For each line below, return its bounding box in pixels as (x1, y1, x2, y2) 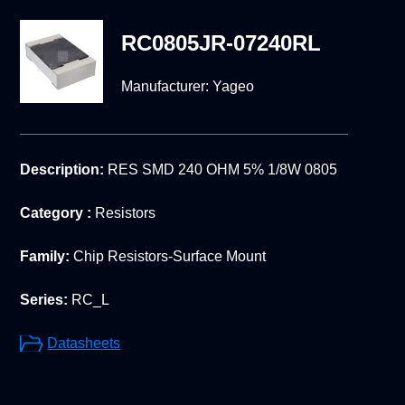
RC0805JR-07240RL (120, 31, 321, 56)
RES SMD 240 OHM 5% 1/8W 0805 (104, 161, 338, 177)
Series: (20, 291, 69, 307)
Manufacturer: (120, 79, 212, 95)
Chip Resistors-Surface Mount (70, 248, 267, 264)
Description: (20, 161, 105, 177)
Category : (20, 204, 92, 221)
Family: (20, 248, 71, 264)
